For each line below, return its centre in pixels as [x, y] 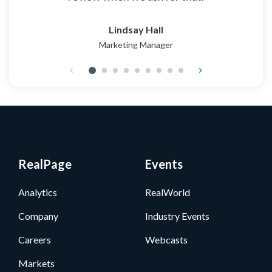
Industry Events [177, 216]
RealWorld [168, 192]
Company [38, 216]
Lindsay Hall [136, 29]
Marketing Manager [136, 44]
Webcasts [166, 240]
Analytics [38, 192]
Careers [35, 240]
